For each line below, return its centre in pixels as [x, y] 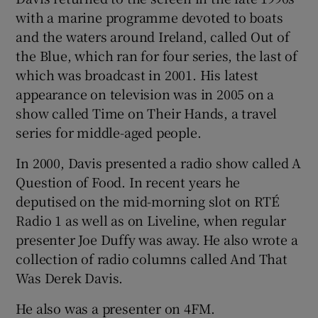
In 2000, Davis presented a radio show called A [159, 162]
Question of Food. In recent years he [128, 181]
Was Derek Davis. [70, 277]
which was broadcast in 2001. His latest [137, 74]
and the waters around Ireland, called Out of [153, 36]
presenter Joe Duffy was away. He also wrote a [157, 239]
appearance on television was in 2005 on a [145, 93]
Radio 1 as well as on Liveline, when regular [151, 220]
